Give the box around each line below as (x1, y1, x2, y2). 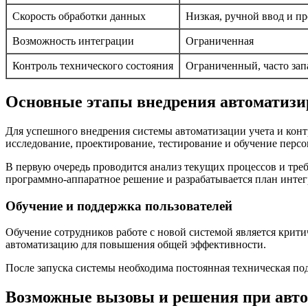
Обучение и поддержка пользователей (5, 198, 232, 213)
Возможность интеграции (12, 35, 134, 47)
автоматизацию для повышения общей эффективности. (5, 239, 266, 251)
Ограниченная (186, 35, 254, 47)
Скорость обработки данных (12, 10, 146, 23)
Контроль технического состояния (12, 60, 173, 72)
